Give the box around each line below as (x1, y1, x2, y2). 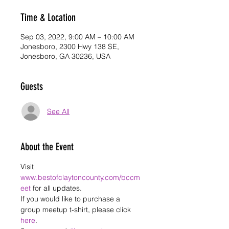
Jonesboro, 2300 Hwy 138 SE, (20, 42, 119, 51)
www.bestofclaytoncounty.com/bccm (20, 173, 140, 182)
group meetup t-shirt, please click (20, 205, 133, 214)
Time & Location (20, 11, 76, 24)
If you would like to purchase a (20, 194, 122, 203)
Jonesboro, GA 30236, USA (20, 52, 110, 61)
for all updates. (31, 184, 84, 193)
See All (47, 106, 70, 116)
